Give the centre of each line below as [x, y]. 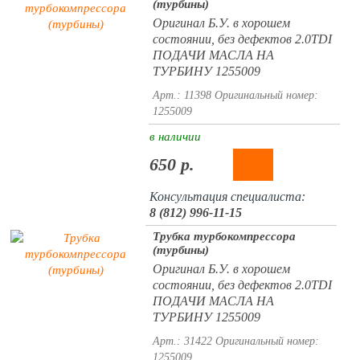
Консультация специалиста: [227, 196]
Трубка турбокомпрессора [224, 236]
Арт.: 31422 [182, 341]
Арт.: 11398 [182, 95]
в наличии [175, 137]
